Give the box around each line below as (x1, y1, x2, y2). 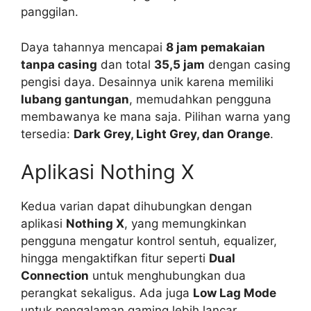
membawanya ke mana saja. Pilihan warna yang (21, 109, 290, 124)
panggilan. (21, 5, 78, 19)
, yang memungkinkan (124, 217, 246, 230)
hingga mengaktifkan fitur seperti (21, 251, 209, 265)
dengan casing (205, 57, 290, 72)
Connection (21, 269, 89, 283)
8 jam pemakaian (166, 40, 265, 54)
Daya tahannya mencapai (21, 40, 166, 54)
